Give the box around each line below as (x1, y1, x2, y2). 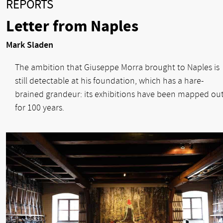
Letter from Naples (6, 16, 138, 36)
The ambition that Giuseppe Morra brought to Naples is (15, 62, 220, 73)
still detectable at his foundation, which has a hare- (15, 75, 204, 86)
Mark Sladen (6, 39, 53, 50)
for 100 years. (15, 102, 64, 113)
